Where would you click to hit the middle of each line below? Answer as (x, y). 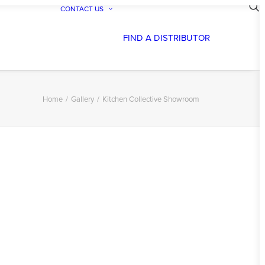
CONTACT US (82, 9)
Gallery (82, 99)
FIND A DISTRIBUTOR (167, 38)
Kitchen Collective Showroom (151, 99)
